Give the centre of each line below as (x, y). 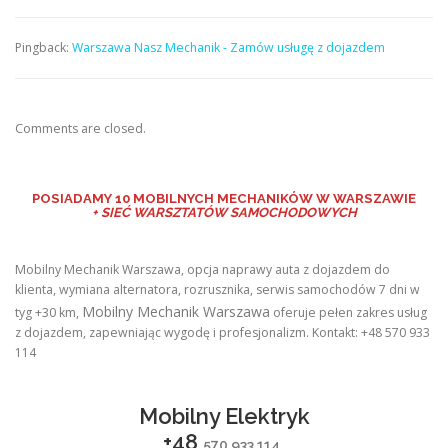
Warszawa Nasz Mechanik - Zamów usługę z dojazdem (228, 47)
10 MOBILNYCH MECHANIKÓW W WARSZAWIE (265, 198)
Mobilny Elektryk (224, 415)
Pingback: (43, 47)
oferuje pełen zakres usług (348, 312)
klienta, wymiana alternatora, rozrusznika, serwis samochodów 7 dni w (217, 289)
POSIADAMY (72, 198)
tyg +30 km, (48, 312)
